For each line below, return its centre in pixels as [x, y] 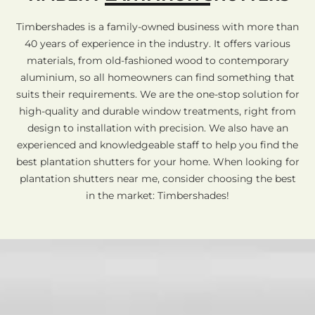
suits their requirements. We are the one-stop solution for [157, 94]
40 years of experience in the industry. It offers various [157, 43]
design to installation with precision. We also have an [157, 128]
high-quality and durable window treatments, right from [157, 111]
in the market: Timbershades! [157, 195]
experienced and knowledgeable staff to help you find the [157, 144]
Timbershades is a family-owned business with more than [157, 26]
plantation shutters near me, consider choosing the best [157, 178]
